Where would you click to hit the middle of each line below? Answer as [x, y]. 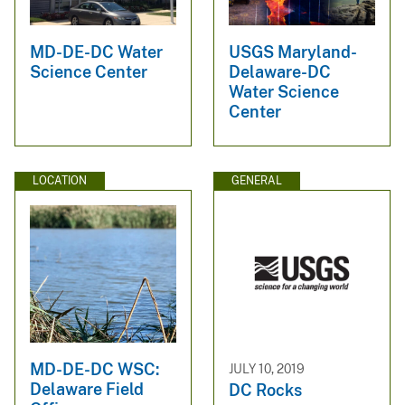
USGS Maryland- [293, 52]
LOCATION [60, 181]
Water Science [284, 92]
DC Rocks [265, 391]
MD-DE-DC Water [96, 52]
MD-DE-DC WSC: [94, 369]
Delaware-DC [280, 72]
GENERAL [257, 181]
